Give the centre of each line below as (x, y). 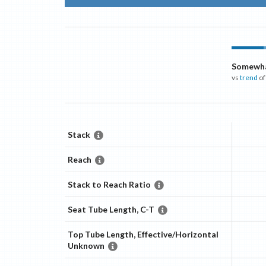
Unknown (86, 246)
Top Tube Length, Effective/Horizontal (143, 235)
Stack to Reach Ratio (109, 185)
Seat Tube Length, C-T (111, 210)
